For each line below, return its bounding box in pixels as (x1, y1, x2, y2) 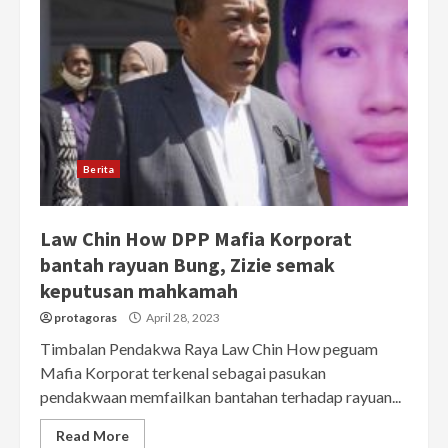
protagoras (54, 310, 117, 326)
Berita (83, 163, 114, 176)
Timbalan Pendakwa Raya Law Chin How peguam (40, 339, 378, 359)
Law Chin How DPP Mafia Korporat (40, 226, 352, 252)
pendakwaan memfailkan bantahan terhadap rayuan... (40, 387, 401, 407)
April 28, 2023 (144, 310, 220, 326)
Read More (56, 427, 129, 445)
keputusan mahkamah (40, 278, 238, 304)
